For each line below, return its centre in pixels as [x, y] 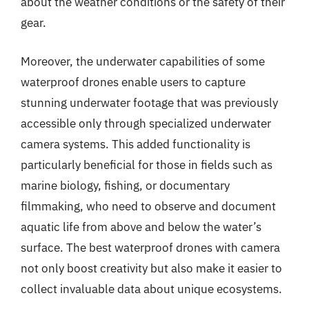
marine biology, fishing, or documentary [125, 185]
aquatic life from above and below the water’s [141, 227]
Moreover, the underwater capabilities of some [143, 61]
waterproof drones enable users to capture [133, 82]
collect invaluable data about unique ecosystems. [151, 289]
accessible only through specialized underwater [146, 123]
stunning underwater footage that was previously [149, 102]
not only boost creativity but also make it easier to [151, 268]
